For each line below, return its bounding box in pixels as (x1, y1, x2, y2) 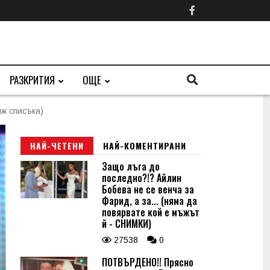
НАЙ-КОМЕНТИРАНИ (103, 139, 186, 152)
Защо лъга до (102, 159, 160, 174)
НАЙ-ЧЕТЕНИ (30, 139, 84, 152)
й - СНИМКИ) (102, 216, 151, 231)
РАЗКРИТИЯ (10, 72, 55, 87)
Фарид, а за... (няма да (102, 193, 197, 208)
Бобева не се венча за (102, 182, 194, 196)
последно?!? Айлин (102, 171, 181, 185)
